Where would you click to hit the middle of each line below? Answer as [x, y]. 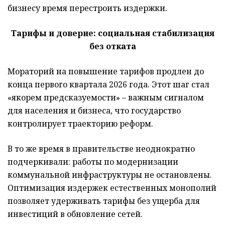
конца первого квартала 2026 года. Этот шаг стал [108, 84]
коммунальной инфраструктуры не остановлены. [110, 175]
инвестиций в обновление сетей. [75, 214]
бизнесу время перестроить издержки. [87, 8]
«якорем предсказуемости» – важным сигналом [106, 97]
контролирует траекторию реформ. [80, 123]
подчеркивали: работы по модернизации [93, 161]
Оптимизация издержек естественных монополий [112, 188]
